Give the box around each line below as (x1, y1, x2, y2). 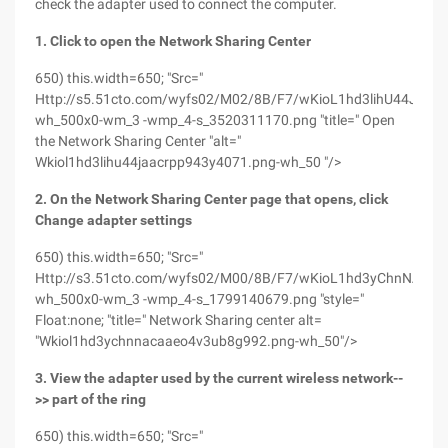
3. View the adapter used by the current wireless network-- (35, 370, 403, 386)
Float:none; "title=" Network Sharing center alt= (35, 312, 322, 328)
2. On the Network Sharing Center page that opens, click (35, 191, 388, 207)
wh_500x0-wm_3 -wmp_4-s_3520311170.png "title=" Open (35, 112, 395, 128)
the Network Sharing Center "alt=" (35, 133, 241, 149)
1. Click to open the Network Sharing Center (35, 33, 311, 49)
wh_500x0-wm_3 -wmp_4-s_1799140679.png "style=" (35, 291, 364, 307)
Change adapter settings (35, 212, 192, 228)
